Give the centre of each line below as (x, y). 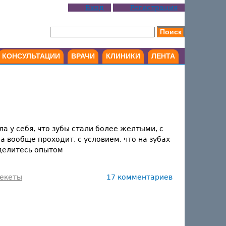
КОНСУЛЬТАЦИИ (31, 56)
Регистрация (154, 8)
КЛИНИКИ (123, 56)
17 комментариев (139, 177)
